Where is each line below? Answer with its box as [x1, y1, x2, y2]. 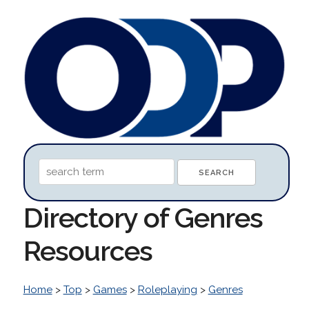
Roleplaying [137, 283, 197, 296]
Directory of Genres [23, 201, 263, 234]
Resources [23, 234, 152, 267]
